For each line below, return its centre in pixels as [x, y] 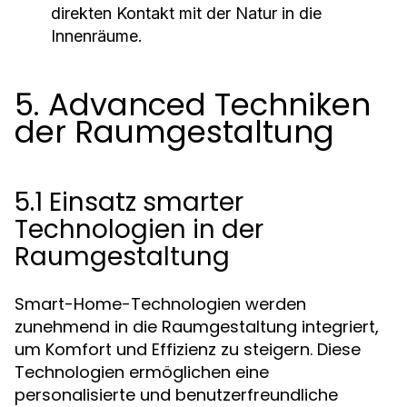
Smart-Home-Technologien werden [160, 304]
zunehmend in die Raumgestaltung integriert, [197, 327]
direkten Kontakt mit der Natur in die [186, 13]
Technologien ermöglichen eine [142, 372]
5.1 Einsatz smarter [129, 202]
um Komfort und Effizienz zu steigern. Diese [188, 349]
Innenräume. [97, 36]
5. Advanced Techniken [193, 104]
